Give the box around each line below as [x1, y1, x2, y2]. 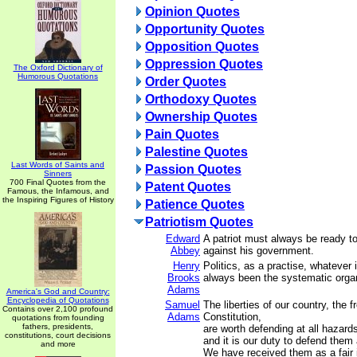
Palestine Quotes [145, 145, 248, 159]
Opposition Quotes [145, 40, 259, 53]
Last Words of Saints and [11, 160, 104, 169]
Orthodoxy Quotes [145, 92, 257, 106]
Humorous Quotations [18, 72, 98, 80]
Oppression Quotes [145, 57, 263, 71]
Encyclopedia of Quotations [6, 296, 109, 304]
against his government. [203, 245, 314, 257]
